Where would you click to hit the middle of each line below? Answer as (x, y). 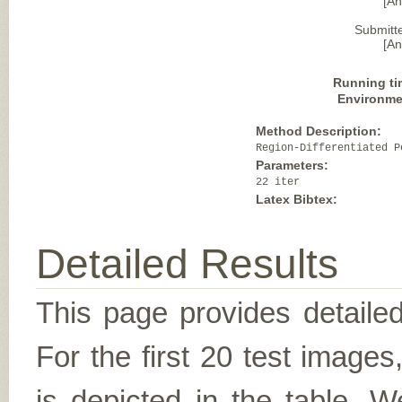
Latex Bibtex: (297, 199)
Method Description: (319, 131)
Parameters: (293, 165)
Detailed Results (187, 264)
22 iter (278, 182)
